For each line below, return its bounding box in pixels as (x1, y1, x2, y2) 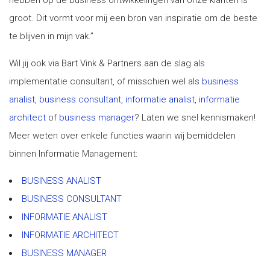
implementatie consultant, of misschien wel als (9, 76, 202, 87)
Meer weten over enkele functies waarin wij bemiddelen (9, 130, 236, 141)
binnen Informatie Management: (9, 148, 137, 159)
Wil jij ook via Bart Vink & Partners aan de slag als (9, 58, 205, 69)
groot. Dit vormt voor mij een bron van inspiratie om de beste (9, 13, 257, 24)
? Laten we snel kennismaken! (134, 112, 256, 123)
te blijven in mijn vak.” (9, 31, 93, 42)
